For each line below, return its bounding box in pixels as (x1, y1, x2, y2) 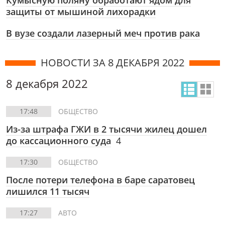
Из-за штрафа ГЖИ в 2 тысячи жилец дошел (6, 123, 207, 135)
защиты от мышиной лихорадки (6, 6, 156, 18)
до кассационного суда (6, 135, 111, 147)
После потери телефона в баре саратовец (6, 174, 195, 186)
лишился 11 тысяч (6, 185, 89, 197)
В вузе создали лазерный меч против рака (6, 27, 200, 39)
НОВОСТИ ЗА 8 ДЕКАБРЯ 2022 (41, 56, 184, 69)
